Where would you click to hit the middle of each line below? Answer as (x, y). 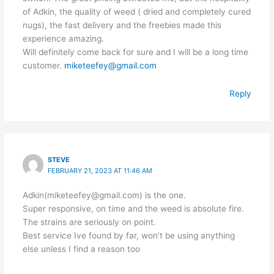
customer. (43, 65)
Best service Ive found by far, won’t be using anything (128, 236)
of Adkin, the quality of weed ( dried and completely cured (136, 11)
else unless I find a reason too (81, 249)
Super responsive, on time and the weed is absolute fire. (133, 209)
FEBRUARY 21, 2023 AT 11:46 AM (100, 171)
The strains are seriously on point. (89, 222)
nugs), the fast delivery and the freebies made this (122, 25)
